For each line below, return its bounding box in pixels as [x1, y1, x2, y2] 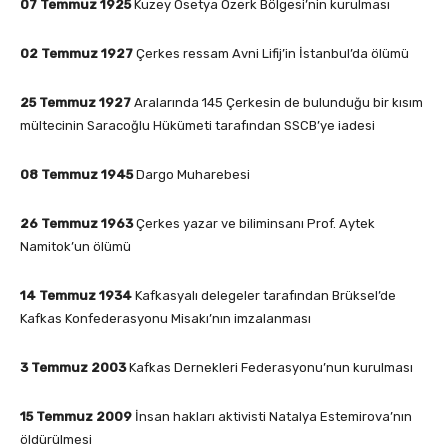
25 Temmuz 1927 [20, 94, 131, 110]
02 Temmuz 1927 [20, 45, 133, 61]
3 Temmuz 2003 [20, 359, 126, 375]
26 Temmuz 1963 [20, 215, 133, 231]
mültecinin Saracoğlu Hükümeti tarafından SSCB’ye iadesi [20, 117, 375, 133]
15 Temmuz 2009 [20, 408, 132, 424]
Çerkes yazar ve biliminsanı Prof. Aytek [133, 215, 375, 231]
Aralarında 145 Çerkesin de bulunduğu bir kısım [131, 94, 423, 110]
